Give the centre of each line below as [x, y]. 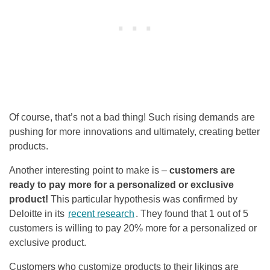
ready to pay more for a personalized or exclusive [121, 185]
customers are [202, 171]
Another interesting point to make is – [89, 171]
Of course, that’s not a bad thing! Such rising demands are [132, 118]
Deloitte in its [38, 214]
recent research [101, 214]
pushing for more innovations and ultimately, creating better [134, 132]
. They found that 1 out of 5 [192, 214]
